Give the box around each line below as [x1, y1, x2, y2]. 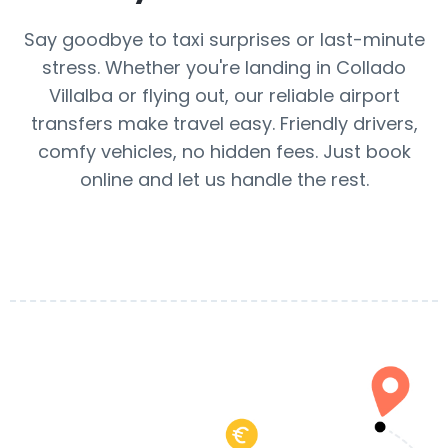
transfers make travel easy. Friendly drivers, [30, 111, 418, 136]
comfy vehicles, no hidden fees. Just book [37, 139, 411, 164]
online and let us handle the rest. [79, 167, 369, 192]
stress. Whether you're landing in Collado [42, 55, 406, 80]
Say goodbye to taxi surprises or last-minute [23, 27, 425, 52]
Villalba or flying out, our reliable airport [48, 83, 400, 108]
